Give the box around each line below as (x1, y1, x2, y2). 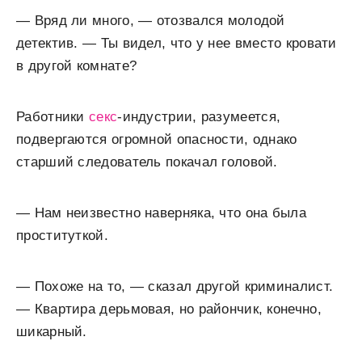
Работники (16, 109, 90, 124)
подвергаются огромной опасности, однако (16, 132, 297, 147)
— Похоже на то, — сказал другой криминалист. (16, 279, 334, 294)
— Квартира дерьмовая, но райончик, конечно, (16, 301, 322, 317)
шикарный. (16, 324, 87, 339)
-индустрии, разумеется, (117, 109, 281, 124)
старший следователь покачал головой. (16, 154, 278, 170)
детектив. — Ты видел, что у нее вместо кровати (16, 36, 337, 51)
